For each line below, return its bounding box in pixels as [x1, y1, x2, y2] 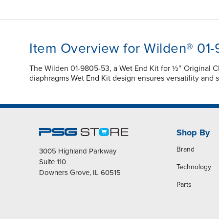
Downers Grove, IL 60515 [39, 168, 121, 177]
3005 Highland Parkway [39, 147, 116, 156]
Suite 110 [39, 157, 66, 167]
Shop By [176, 127, 210, 138]
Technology [176, 163, 211, 172]
